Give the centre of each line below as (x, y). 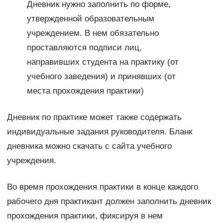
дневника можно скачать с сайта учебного (89, 146)
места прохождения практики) (85, 91)
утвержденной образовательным (90, 19)
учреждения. (31, 161)
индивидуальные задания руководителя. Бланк (99, 132)
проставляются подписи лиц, (84, 48)
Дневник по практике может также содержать (94, 117)
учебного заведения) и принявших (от (101, 77)
